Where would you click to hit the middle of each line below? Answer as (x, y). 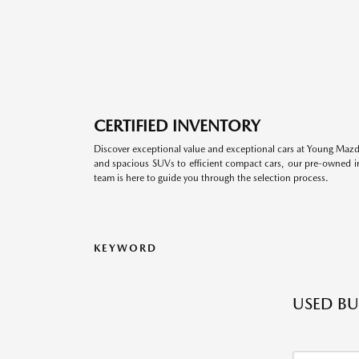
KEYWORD (125, 248)
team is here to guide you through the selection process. (211, 178)
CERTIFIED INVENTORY (177, 126)
